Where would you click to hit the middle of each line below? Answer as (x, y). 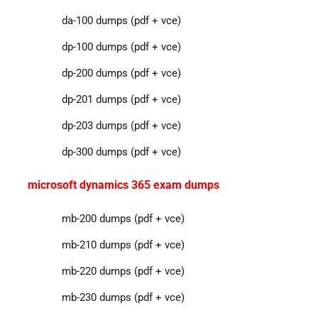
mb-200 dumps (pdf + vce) (123, 218)
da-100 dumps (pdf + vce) (121, 20)
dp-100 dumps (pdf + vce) (121, 46)
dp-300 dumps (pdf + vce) (121, 152)
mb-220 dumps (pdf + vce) (123, 271)
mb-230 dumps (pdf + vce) (123, 297)
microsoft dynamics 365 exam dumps (123, 185)
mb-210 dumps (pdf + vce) (123, 245)
